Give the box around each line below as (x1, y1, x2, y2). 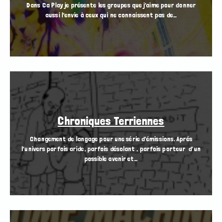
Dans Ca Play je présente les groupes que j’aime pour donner (26, 1, 196, 9)
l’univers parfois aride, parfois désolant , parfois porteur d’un (21, 145, 201, 153)
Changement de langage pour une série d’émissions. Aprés (30, 135, 192, 143)
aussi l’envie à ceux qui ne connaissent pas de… (45, 11, 177, 19)
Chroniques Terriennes (57, 114, 165, 128)
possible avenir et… (84, 155, 138, 163)
